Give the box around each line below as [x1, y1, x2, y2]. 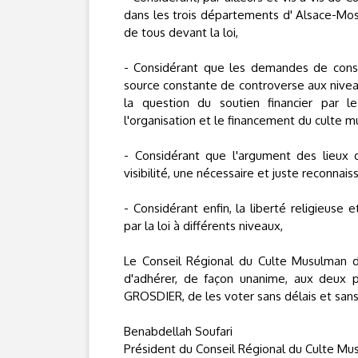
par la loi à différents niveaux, [124, 218, 283, 233]
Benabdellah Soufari [124, 324, 233, 339]
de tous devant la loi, [124, 25, 238, 40]
